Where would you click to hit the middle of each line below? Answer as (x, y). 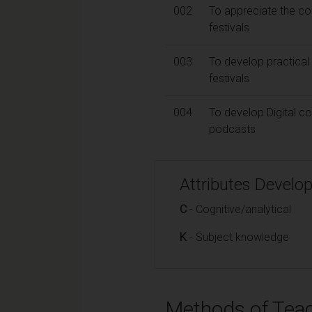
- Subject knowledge (238, 237)
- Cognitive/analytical (239, 209)
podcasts (232, 129)
